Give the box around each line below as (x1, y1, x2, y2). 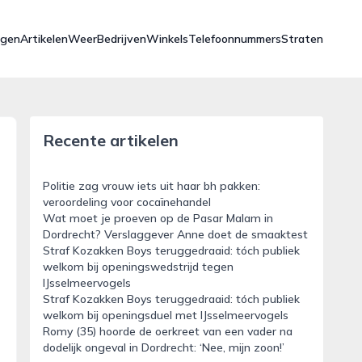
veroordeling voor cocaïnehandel (42, 195, 211, 209)
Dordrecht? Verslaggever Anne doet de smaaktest (42, 227, 308, 242)
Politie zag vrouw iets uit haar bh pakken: (42, 179, 260, 193)
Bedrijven (97, 32, 146, 46)
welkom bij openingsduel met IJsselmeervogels (42, 308, 288, 322)
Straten (281, 32, 323, 46)
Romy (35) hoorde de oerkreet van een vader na (42, 324, 293, 339)
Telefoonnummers (188, 32, 281, 46)
